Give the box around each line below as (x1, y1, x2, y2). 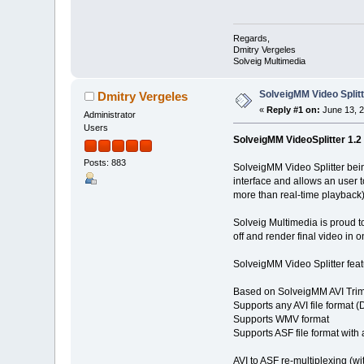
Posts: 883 (84, 157, 127, 167)
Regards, (232, 33, 270, 44)
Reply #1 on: (266, 105, 321, 115)
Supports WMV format (232, 314, 329, 326)
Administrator (84, 110, 136, 120)
